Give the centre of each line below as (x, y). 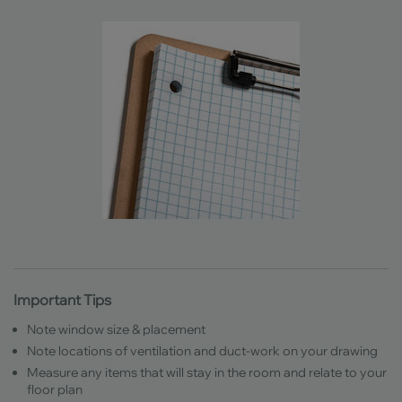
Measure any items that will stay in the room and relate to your (207, 373)
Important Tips (62, 300)
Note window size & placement (116, 330)
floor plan (57, 390)
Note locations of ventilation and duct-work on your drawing (202, 351)
